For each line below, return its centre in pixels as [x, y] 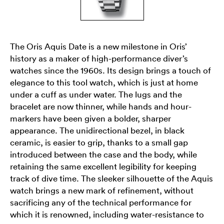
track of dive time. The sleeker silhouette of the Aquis [111, 178]
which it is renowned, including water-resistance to [107, 214]
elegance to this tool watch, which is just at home [104, 82]
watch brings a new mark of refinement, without [102, 190]
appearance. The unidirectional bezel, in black [97, 130]
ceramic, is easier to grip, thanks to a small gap [99, 142]
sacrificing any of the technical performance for [101, 202]
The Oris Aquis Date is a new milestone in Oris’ [98, 46]
